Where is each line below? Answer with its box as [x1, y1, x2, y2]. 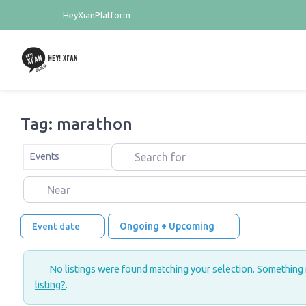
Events [29, 151, 59, 163]
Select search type [23, 145, 102, 157]
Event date [32, 221, 82, 232]
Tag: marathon [20, 115, 133, 134]
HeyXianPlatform [61, 10, 131, 20]
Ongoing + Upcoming [119, 221, 217, 232]
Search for [110, 145, 162, 158]
